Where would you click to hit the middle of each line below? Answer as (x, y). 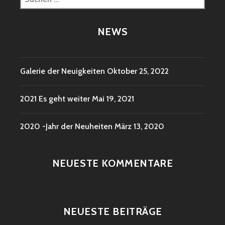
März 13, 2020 (139, 127)
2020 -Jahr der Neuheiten (66, 127)
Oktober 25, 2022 (138, 71)
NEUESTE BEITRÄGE (113, 211)
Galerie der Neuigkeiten (63, 71)
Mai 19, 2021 (113, 99)
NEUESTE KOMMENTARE (113, 163)
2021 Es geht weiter (55, 99)
